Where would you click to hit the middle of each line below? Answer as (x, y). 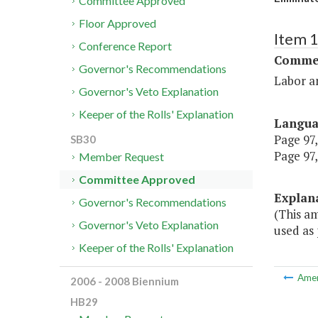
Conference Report (126, 46)
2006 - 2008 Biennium (125, 281)
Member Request (122, 157)
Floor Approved (118, 23)
